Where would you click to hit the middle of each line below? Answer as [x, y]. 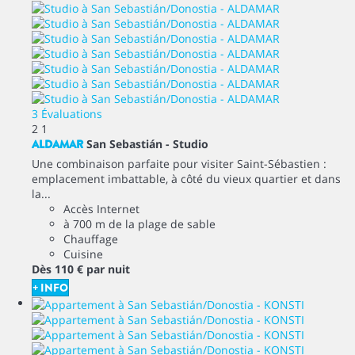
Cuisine [83, 254]
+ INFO [50, 288]
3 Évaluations [67, 114]
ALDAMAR [57, 145]
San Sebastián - [130, 144]
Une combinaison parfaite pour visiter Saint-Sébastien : [179, 164]
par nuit [108, 269]
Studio [191, 144]
